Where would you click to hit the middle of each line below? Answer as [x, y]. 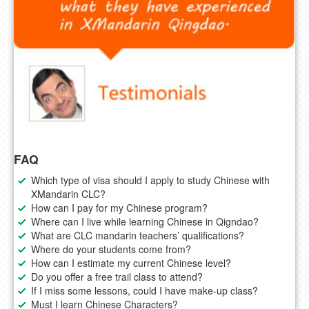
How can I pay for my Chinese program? [119, 208]
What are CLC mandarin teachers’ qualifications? [138, 236]
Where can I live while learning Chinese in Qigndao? [145, 222]
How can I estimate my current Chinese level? [131, 263]
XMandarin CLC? [68, 194]
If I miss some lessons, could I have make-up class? [144, 291]
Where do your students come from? [111, 249]
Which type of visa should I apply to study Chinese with [150, 180]
